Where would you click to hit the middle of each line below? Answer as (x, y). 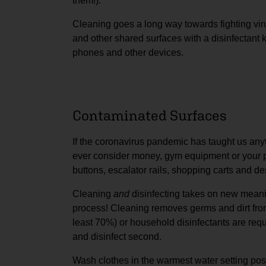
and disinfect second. (117, 237)
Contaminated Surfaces (150, 115)
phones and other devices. (128, 53)
